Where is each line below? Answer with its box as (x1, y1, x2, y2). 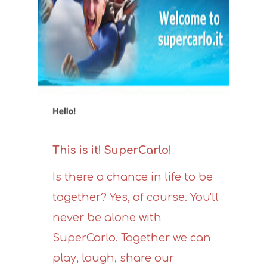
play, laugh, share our (52, 252, 174, 264)
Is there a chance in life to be (52, 171, 213, 183)
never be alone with (52, 212, 162, 223)
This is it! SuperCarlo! (52, 144, 172, 156)
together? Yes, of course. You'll (52, 191, 219, 203)
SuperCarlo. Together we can (52, 232, 211, 244)
